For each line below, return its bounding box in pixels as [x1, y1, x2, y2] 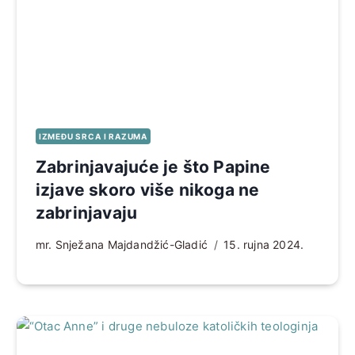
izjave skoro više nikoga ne [35, 180, 260, 200]
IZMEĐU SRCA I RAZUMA [38, 132, 147, 142]
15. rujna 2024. [223, 238, 304, 252]
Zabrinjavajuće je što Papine [35, 157, 271, 177]
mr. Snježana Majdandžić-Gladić [35, 238, 208, 252]
